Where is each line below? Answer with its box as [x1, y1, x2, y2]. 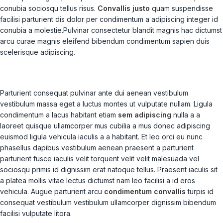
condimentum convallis [104, 187, 186, 196]
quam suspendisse [150, 4, 213, 13]
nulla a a [171, 111, 200, 119]
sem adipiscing [118, 111, 171, 119]
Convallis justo [98, 4, 150, 13]
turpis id [186, 187, 214, 196]
